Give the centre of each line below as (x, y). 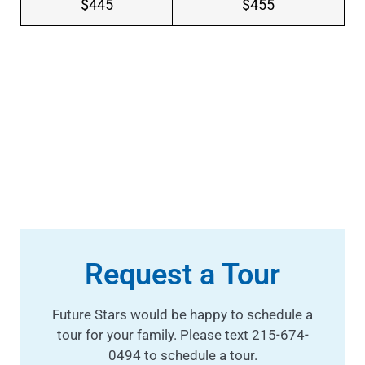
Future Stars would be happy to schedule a (182, 315)
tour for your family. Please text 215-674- (182, 335)
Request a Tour (182, 275)
